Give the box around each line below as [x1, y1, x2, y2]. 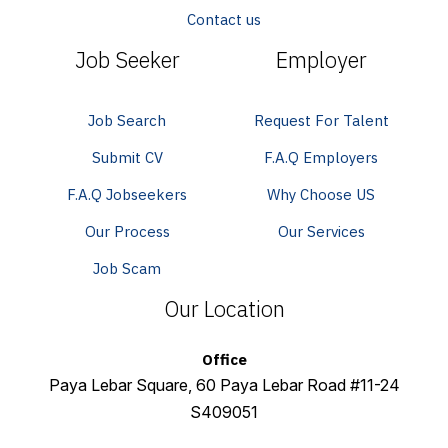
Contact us [187, 10, 261, 30]
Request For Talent [253, 111, 389, 131]
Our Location [163, 294, 285, 324]
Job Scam [93, 259, 161, 279]
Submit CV [91, 148, 163, 168]
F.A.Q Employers [264, 148, 378, 168]
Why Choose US [267, 185, 375, 205]
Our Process [84, 222, 170, 242]
